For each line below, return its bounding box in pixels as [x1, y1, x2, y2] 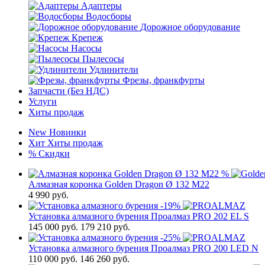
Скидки [38, 148, 70, 159]
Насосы [71, 43, 102, 53]
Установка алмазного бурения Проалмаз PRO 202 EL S [28, 211, 249, 221]
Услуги [28, 96, 57, 106]
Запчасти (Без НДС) [28, 86, 109, 96]
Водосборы [86, 11, 131, 21]
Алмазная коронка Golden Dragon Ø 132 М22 [28, 179, 209, 189]
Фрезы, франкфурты [122, 75, 205, 85]
